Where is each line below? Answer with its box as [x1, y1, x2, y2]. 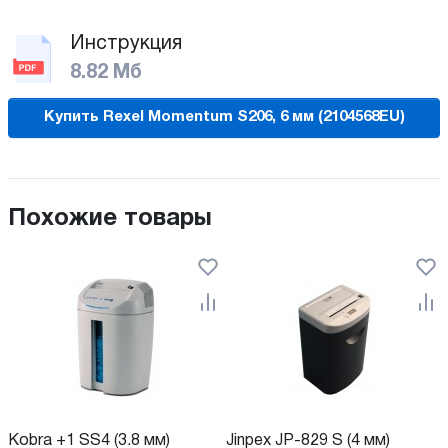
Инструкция [70, 34, 182, 53]
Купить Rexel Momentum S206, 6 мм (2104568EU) [43, 110, 405, 125]
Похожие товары [8, 207, 212, 230]
